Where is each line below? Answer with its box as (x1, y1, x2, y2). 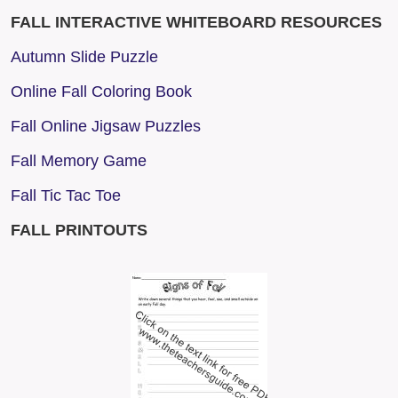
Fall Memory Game (11, 152, 147, 171)
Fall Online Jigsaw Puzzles (11, 117, 201, 136)
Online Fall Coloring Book (11, 83, 192, 101)
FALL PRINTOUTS (11, 221, 147, 240)
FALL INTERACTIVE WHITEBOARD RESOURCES (11, 13, 382, 32)
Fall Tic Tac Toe (11, 187, 121, 205)
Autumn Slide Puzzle (11, 48, 158, 67)
